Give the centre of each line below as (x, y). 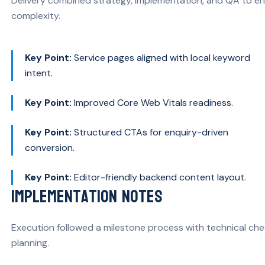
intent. (39, 73)
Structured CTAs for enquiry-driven (150, 132)
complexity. (36, 15)
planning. (30, 243)
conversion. (50, 147)
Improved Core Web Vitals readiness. (152, 102)
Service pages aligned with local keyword (161, 57)
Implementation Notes (87, 196)
